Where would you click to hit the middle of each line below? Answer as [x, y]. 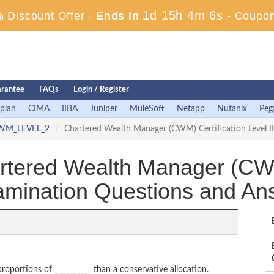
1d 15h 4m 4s [183, 15]
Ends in [118, 16]
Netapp [191, 109]
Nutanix [232, 109]
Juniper [104, 109]
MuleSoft [147, 109]
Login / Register [101, 90]
